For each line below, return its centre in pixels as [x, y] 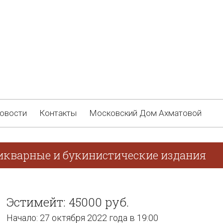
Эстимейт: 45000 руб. [68, 202]
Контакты [58, 113]
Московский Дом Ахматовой [145, 113]
